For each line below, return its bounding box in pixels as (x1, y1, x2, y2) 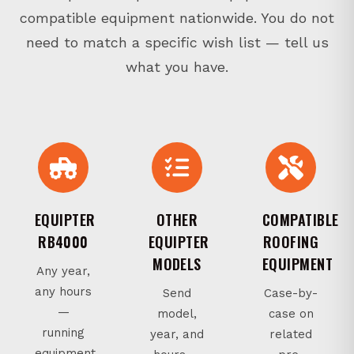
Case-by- (264, 285, 318, 300)
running (42, 325, 85, 340)
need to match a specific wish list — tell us (25, 33, 329, 51)
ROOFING (262, 231, 319, 252)
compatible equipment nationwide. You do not (20, 9, 334, 26)
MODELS (153, 253, 201, 274)
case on (268, 306, 314, 321)
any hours (35, 284, 92, 299)
